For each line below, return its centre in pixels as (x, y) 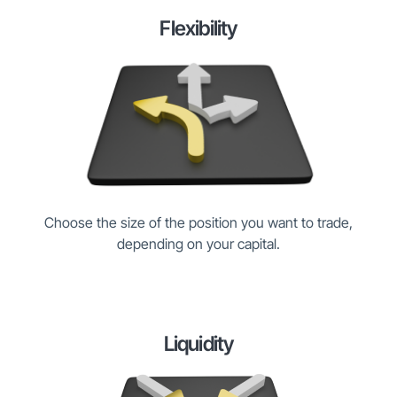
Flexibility (198, 29)
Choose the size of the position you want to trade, (198, 222)
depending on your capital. (198, 243)
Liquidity (198, 343)
